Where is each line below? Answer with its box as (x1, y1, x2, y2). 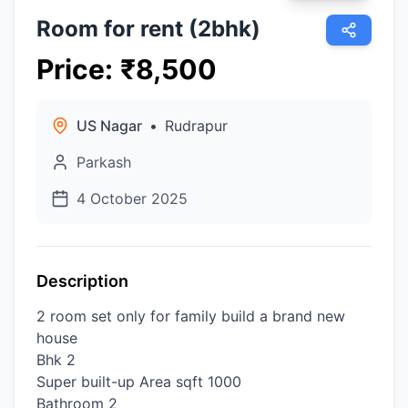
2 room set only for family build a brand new (36, 307, 345, 325)
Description (36, 271, 128, 291)
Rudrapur (165, 117, 228, 135)
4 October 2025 (76, 189, 188, 208)
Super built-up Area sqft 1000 (36, 372, 241, 391)
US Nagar (76, 117, 142, 135)
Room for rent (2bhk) (36, 15, 260, 42)
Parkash (76, 153, 131, 171)
